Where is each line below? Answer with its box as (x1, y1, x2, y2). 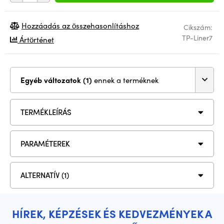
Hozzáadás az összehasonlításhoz (21, 19, 139, 31)
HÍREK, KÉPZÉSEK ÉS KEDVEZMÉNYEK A (12, 205, 212, 221)
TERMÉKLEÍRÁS (20, 106, 71, 118)
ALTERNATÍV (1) (20, 169, 69, 181)
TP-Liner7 (182, 32, 212, 42)
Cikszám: (183, 21, 212, 32)
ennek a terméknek (94, 74, 158, 85)
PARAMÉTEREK (20, 138, 70, 149)
